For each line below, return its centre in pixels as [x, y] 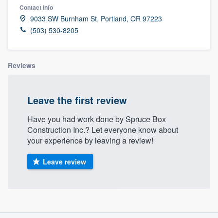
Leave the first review [77, 100]
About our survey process [109, 201]
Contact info [36, 7]
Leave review [64, 161]
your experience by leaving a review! [90, 140]
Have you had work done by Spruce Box [97, 119]
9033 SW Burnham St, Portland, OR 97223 [96, 18]
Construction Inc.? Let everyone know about [103, 129]
